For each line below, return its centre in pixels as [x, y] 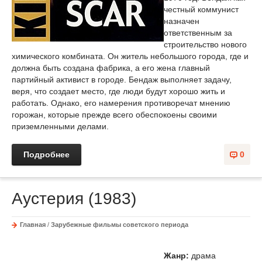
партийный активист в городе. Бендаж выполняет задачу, [122, 80]
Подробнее [46, 154]
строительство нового [205, 44]
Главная [33, 225]
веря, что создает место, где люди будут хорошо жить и [118, 91]
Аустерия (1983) [74, 199]
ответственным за [198, 33]
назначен [182, 21]
